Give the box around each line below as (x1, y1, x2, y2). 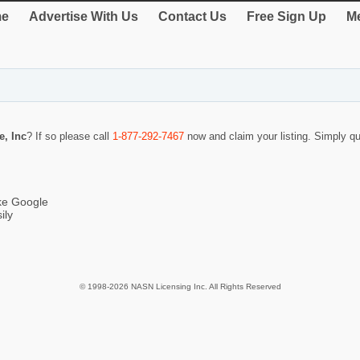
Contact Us (158, 10, 227, 23)
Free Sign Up (247, 10, 326, 23)
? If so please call (27, 129, 112, 142)
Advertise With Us (29, 10, 138, 23)
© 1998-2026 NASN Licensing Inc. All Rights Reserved (79, 281, 281, 291)
